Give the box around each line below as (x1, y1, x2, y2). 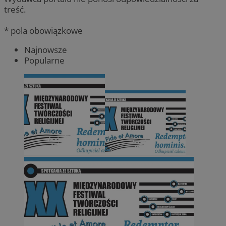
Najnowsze (24, 43, 67, 55)
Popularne (24, 54, 65, 66)
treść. (4, 3, 26, 15)
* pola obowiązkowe (4, 24, 83, 36)
